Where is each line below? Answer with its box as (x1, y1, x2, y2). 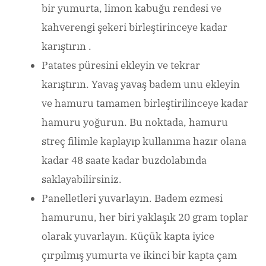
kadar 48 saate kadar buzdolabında (42, 153, 207, 167)
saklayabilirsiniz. (42, 172, 122, 186)
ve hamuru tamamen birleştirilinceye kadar (42, 96, 248, 110)
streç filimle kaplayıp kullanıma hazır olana (42, 134, 246, 148)
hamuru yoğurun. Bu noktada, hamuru (42, 115, 228, 129)
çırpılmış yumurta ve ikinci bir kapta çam (42, 248, 237, 262)
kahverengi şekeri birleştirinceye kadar (42, 20, 227, 34)
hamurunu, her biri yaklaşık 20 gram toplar (42, 210, 248, 224)
